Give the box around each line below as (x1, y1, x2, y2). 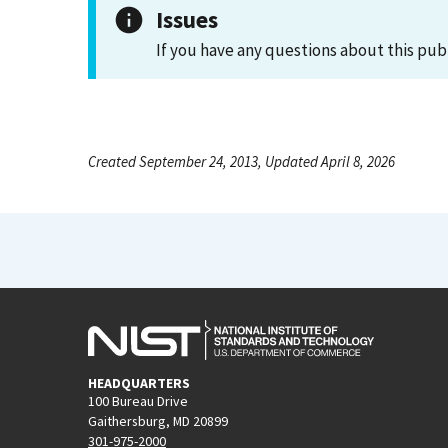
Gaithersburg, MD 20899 (88, 411, 228, 430)
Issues (156, 5, 218, 34)
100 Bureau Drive (88, 391, 188, 410)
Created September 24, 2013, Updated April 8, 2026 (88, 152, 395, 171)
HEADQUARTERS (88, 373, 190, 392)
